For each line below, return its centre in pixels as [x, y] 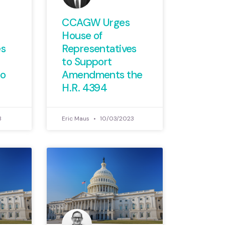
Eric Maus [77, 118]
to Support [87, 62]
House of [82, 35]
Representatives [99, 48]
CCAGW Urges [96, 22]
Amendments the [102, 75]
